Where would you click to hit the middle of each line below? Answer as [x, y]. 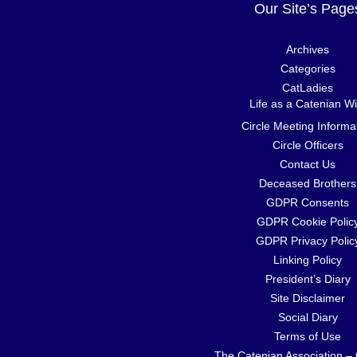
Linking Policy [308, 259]
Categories [308, 68]
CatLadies [308, 87]
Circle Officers [308, 145]
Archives [308, 49]
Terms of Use [308, 336]
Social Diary [308, 317]
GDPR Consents [308, 202]
